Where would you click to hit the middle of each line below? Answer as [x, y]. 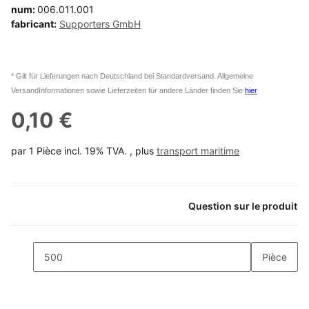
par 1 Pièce [36, 150]
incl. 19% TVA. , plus [110, 150]
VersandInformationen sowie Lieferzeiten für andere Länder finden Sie [127, 90]
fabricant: [34, 23]
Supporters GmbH [100, 23]
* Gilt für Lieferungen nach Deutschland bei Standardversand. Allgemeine [132, 76]
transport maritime [198, 150]
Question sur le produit [243, 206]
